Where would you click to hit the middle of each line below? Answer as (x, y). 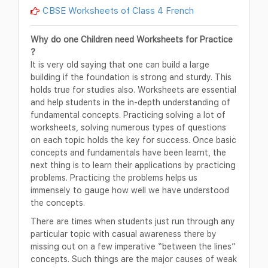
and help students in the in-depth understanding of (130, 102)
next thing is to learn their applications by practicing (133, 165)
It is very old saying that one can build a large (120, 64)
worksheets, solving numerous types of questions (128, 127)
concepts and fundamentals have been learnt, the (128, 152)
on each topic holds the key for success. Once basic (133, 139)
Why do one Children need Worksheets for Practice (132, 39)
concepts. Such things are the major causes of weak (134, 258)
